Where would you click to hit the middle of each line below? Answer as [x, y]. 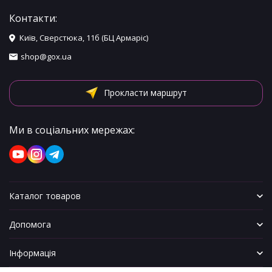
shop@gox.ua [46, 56]
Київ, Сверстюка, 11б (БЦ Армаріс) [84, 38]
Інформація [32, 253]
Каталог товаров [45, 196]
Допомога [30, 224]
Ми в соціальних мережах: [72, 130]
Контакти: [33, 18]
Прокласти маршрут [145, 93]
